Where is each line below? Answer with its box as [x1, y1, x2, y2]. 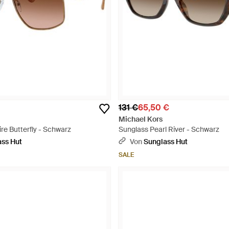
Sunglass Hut [144, 137, 188, 146]
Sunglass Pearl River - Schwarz [119, 125, 219, 134]
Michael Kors [119, 114, 163, 124]
